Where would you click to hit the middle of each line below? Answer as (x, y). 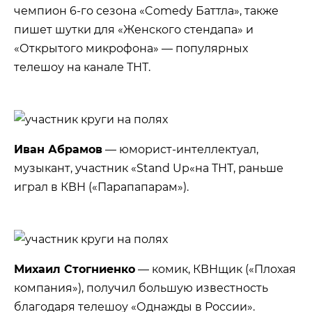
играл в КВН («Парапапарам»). (101, 187)
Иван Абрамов (58, 149)
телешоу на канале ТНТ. (82, 68)
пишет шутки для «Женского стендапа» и (134, 30)
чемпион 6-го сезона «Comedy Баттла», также (146, 11)
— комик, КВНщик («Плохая (216, 269)
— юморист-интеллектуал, (180, 149)
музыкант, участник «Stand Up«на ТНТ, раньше (149, 168)
